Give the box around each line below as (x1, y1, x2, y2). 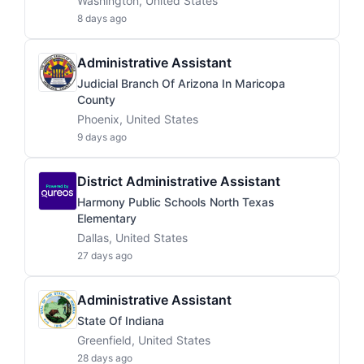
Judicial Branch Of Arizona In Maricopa (77, 76, 285, 90)
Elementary (77, 211, 136, 225)
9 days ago (77, 131, 127, 143)
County (77, 93, 115, 106)
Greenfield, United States (77, 333, 210, 347)
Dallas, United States (77, 231, 188, 245)
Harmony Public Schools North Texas (77, 195, 275, 209)
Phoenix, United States (77, 112, 198, 126)
